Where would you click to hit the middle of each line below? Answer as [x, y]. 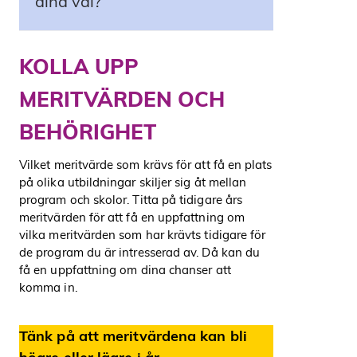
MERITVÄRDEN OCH [122, 100]
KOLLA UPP [79, 67]
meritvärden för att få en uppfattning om [132, 218]
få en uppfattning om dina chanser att [125, 270]
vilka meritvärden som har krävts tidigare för [143, 235]
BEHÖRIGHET [88, 132]
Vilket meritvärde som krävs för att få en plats [146, 165]
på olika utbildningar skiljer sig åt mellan [133, 182]
